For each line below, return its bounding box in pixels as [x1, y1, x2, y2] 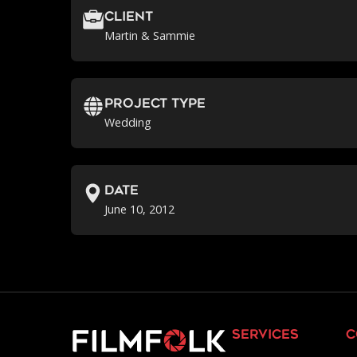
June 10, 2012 [104, 202, 175, 218]
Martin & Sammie [104, 28, 196, 44]
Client [104, 11, 154, 25]
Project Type [104, 98, 206, 112]
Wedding [104, 115, 152, 131]
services [232, 329, 300, 343]
